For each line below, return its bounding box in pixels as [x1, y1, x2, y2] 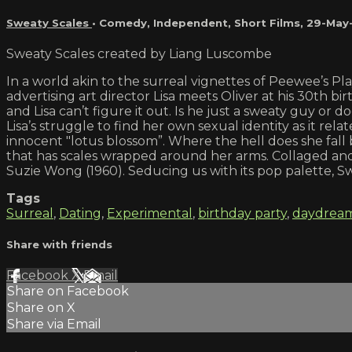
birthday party [198, 205, 287, 221]
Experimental [107, 205, 192, 221]
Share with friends [6, 238, 112, 251]
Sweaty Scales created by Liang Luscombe [6, 46, 272, 61]
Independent [153, 16, 228, 29]
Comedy [99, 16, 147, 29]
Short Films [234, 16, 300, 29]
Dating [59, 205, 101, 221]
